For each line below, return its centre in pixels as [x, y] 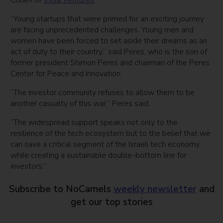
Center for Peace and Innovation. [66, 74]
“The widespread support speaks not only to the [94, 123]
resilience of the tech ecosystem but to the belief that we [111, 134]
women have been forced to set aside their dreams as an [109, 41]
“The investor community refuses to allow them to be [103, 93]
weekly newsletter [155, 189]
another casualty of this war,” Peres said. [81, 104]
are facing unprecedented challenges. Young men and [102, 30]
